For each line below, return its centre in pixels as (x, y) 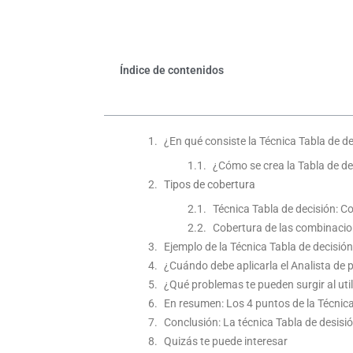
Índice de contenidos (172, 70)
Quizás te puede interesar (226, 341)
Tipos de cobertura (210, 184)
